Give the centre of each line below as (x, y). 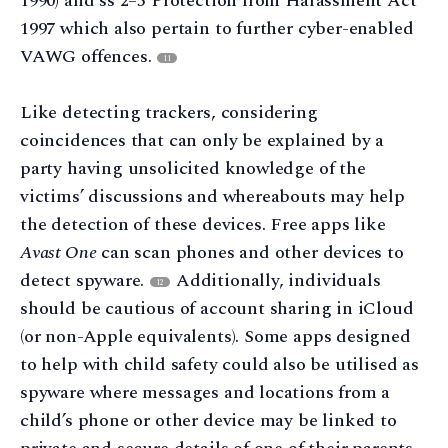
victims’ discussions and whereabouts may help (212, 197)
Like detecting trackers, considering (169, 113)
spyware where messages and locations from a (205, 393)
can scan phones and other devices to (250, 253)
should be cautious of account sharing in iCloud (217, 309)
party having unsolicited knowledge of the (193, 169)
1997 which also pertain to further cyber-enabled (217, 28)
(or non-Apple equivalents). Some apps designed (215, 337)
